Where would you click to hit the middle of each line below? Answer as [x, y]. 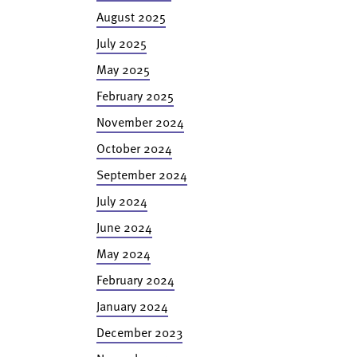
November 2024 [140, 122]
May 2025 [123, 69]
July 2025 [121, 43]
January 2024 [132, 306]
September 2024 [141, 175]
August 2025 [131, 17]
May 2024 [123, 253]
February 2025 [135, 96]
